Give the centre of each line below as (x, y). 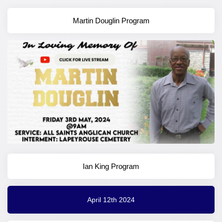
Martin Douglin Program (111, 21)
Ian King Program (111, 166)
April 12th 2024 (111, 199)
